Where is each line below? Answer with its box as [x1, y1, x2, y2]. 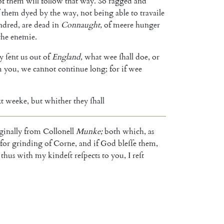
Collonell [43, 126, 74, 136]
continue [58, 63, 88, 74]
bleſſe [118, 138, 136, 148]
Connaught [61, 19, 100, 30]
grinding [12, 138, 42, 148]
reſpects [74, 150, 100, 160]
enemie [10, 31, 35, 42]
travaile [140, 7, 164, 18]
